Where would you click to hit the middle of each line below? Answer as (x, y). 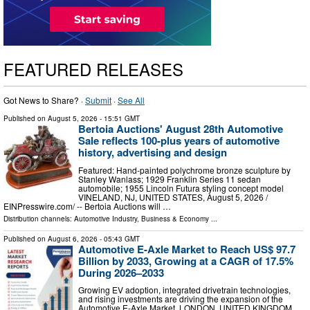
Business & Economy (175, 218)
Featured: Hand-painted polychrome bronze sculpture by (184, 170)
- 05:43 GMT (119, 238)
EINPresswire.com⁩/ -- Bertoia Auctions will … (87, 206)
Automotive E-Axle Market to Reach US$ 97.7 (187, 249)
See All (131, 100)
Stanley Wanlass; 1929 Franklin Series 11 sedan (170, 179)
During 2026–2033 (121, 272)
